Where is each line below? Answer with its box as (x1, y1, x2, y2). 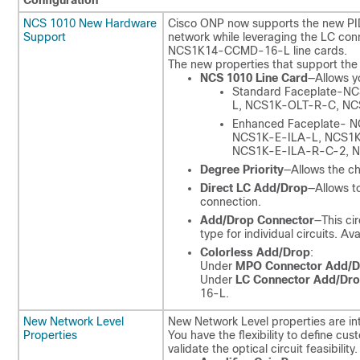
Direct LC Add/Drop (200, 182, 308, 194)
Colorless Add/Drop (200, 246, 310, 259)
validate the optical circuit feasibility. (168, 342, 358, 355)
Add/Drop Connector (200, 214, 314, 227)
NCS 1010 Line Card (200, 72, 308, 84)
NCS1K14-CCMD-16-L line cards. (168, 44, 347, 57)
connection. (200, 195, 261, 208)
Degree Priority (200, 163, 284, 176)
